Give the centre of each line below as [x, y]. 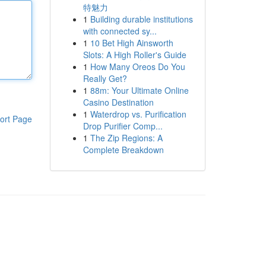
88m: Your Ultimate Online [139, 90]
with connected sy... [120, 31]
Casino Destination [118, 102]
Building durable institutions [141, 19]
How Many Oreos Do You [137, 66]
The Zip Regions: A [126, 138]
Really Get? [105, 78]
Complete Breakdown [123, 150]
